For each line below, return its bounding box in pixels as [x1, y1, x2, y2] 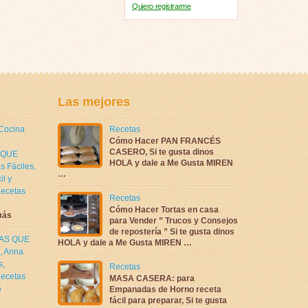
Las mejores [57, 94, 130, 109]
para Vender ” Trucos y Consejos [109, 215, 238, 225]
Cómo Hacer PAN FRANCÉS [109, 135, 221, 146]
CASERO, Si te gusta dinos [109, 146, 214, 157]
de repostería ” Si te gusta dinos [109, 226, 234, 236]
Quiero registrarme [132, 2, 191, 11]
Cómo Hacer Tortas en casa [109, 204, 219, 214]
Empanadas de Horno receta [109, 284, 221, 294]
